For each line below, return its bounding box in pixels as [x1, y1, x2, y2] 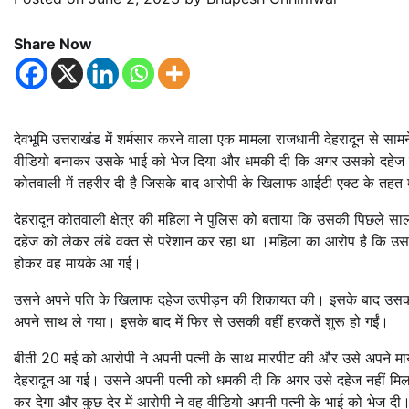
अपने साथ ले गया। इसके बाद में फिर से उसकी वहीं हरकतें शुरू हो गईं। [14, 311, 389, 330]
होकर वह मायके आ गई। [14, 253, 142, 272]
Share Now [14, 34, 92, 53]
